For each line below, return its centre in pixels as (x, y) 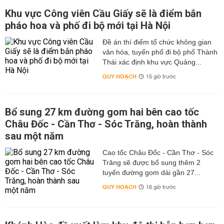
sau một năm (34, 136)
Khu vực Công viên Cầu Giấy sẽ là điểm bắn (103, 13)
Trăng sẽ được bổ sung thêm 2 (151, 162)
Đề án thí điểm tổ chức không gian (157, 42)
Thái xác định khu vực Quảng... (152, 62)
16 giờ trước (161, 187)
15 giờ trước (161, 77)
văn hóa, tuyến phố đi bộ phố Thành (160, 52)
